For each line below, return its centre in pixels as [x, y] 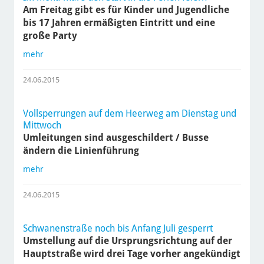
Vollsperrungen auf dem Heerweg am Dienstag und [129, 114]
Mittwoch [42, 126]
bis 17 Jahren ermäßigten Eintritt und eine [119, 23]
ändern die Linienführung [81, 151]
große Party [50, 36]
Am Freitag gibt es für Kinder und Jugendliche [126, 10]
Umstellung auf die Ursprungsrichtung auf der [127, 241]
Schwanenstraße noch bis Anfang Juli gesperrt [118, 229]
